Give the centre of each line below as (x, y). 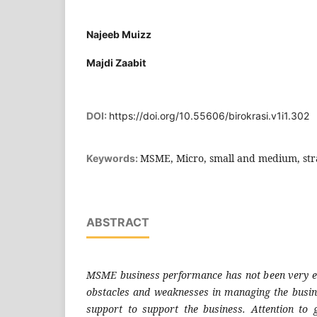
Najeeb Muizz (119, 34)
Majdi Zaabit (116, 62)
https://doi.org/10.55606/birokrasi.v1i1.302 (209, 115)
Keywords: (113, 158)
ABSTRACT (118, 222)
